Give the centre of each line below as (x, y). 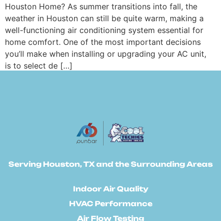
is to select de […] (39, 65)
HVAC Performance (110, 203)
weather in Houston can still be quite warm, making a (104, 18)
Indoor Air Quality (110, 188)
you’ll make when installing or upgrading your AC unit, (107, 54)
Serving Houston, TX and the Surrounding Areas (110, 164)
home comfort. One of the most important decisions (103, 42)
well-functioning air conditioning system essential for (104, 30)
